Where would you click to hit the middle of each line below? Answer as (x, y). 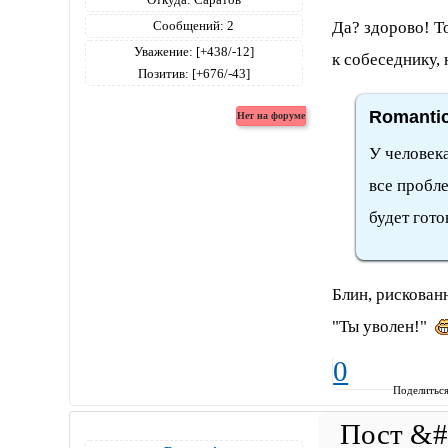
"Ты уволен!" (384, 326)
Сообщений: (189, 26)
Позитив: (163, 74)
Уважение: (163, 52)
